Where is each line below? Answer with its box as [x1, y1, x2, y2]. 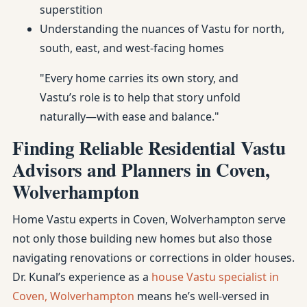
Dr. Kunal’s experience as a [12, 269, 151, 284]
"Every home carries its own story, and [40, 71, 238, 86]
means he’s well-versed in [134, 288, 269, 304]
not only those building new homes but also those [12, 231, 272, 246]
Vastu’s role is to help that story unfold [40, 90, 241, 105]
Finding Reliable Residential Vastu [12, 134, 286, 161]
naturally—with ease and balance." [40, 109, 219, 124]
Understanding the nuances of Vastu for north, [40, 21, 284, 36]
